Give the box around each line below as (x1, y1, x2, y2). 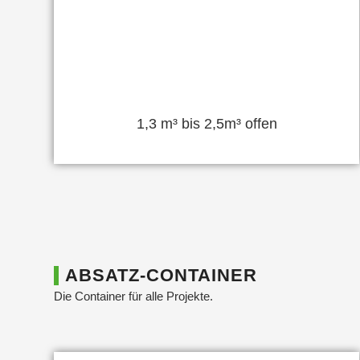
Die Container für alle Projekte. (54, 289, 213, 304)
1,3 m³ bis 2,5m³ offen (136, 115, 277, 132)
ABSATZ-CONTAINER (65, 264, 257, 285)
